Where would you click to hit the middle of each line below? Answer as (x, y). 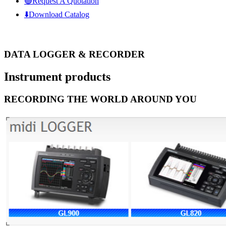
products (86, 76)
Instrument (33, 76)
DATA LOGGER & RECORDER (74, 54)
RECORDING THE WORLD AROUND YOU (100, 99)
